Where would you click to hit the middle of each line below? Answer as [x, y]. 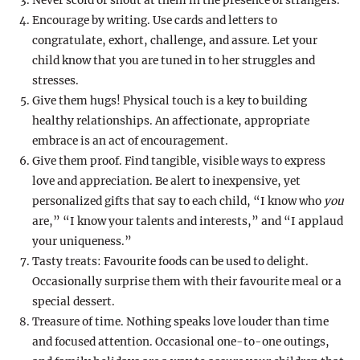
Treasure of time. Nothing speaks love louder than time [180, 322]
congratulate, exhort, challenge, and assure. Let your [175, 41]
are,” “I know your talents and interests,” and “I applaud [188, 222]
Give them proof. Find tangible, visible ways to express [179, 162]
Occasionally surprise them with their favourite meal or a [187, 282]
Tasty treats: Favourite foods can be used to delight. [170, 262]
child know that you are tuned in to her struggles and [174, 61]
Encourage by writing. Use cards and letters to [155, 21]
